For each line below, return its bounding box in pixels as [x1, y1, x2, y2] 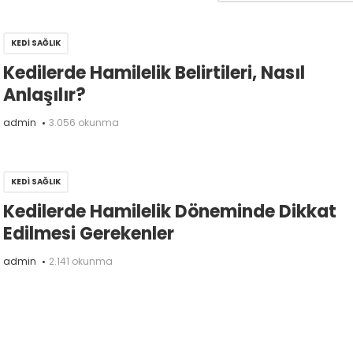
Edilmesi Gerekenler [3, 221, 174, 247]
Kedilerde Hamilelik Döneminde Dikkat [3, 199, 336, 225]
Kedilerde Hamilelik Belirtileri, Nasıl [3, 61, 305, 86]
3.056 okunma [49, 116, 119, 130]
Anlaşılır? [3, 83, 86, 108]
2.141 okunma [49, 255, 113, 269]
